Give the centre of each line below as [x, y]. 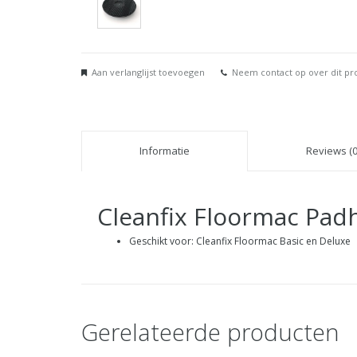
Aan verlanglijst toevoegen [148, 72]
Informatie [165, 151]
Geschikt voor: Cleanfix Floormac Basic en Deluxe [240, 241]
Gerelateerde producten [210, 332]
